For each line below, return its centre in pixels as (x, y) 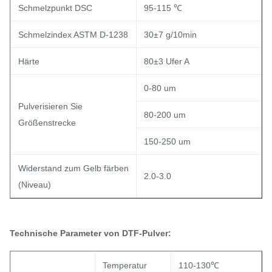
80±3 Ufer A (167, 61)
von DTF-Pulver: (138, 233)
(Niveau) (35, 185)
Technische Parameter (57, 233)
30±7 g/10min (170, 35)
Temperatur (125, 265)
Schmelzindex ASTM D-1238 (73, 35)
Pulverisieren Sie (50, 106)
